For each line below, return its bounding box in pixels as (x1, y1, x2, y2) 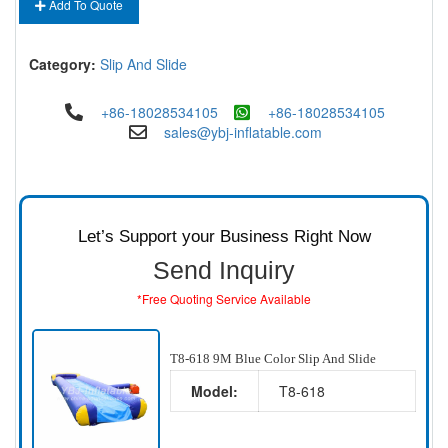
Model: (190, 381, 238, 402)
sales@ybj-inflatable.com (163, 122, 322, 142)
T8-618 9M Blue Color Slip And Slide (169, 351, 376, 367)
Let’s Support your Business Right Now (77, 227, 371, 246)
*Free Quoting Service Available (137, 290, 311, 307)
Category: (29, 54, 96, 74)
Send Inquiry (153, 256, 295, 284)
